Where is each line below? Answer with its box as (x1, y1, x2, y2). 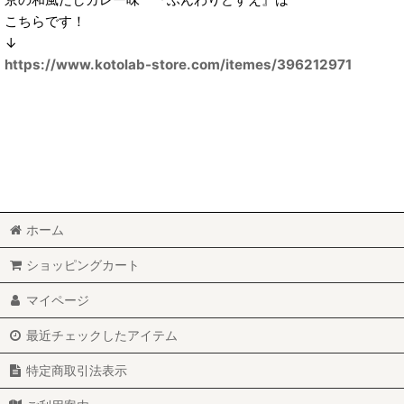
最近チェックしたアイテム (26, 327, 179, 343)
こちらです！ (5, 12, 86, 30)
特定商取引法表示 (26, 363, 128, 378)
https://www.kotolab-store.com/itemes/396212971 (5, 55, 352, 73)
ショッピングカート (26, 257, 141, 272)
